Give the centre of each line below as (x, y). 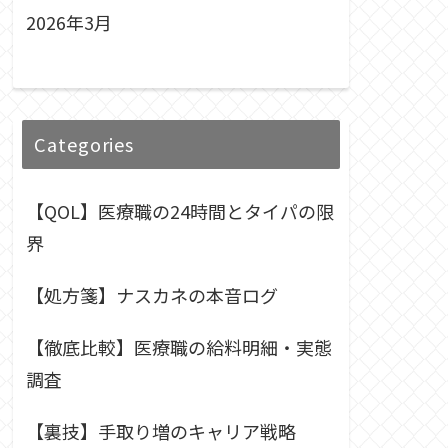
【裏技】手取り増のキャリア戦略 (161, 431)
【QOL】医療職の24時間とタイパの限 (180, 211)
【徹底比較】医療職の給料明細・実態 (179, 347)
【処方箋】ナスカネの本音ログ (152, 295)
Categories (84, 144)
